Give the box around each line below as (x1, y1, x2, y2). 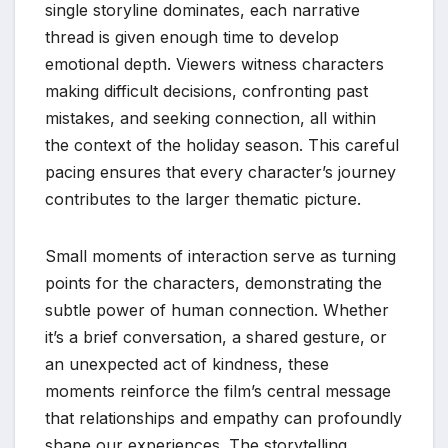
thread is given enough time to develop (45, 27, 339, 48)
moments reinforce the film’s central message (45, 381, 391, 402)
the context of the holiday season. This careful (45, 135, 399, 156)
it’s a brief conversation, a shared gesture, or (45, 327, 387, 348)
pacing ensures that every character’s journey (45, 162, 396, 183)
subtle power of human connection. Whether (45, 300, 389, 321)
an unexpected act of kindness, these (45, 354, 329, 375)
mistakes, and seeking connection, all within (45, 108, 376, 129)
